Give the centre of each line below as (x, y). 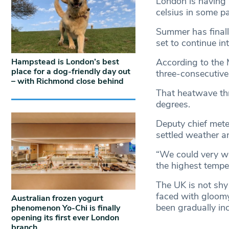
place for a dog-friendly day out (71, 71)
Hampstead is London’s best (65, 62)
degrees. (173, 105)
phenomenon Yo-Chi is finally (66, 208)
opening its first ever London (65, 217)
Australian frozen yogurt (57, 198)
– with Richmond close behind (67, 81)
